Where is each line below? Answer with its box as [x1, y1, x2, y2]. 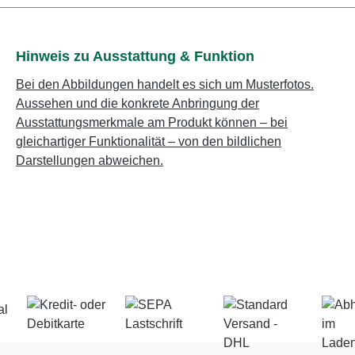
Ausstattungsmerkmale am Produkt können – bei [16, 116, 288, 129]
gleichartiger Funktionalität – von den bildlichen [16, 135, 281, 148]
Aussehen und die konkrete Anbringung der [16, 97, 259, 110]
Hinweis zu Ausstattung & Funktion [16, 48, 254, 64]
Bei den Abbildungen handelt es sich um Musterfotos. [16, 78, 314, 91]
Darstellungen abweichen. [16, 154, 163, 167]
